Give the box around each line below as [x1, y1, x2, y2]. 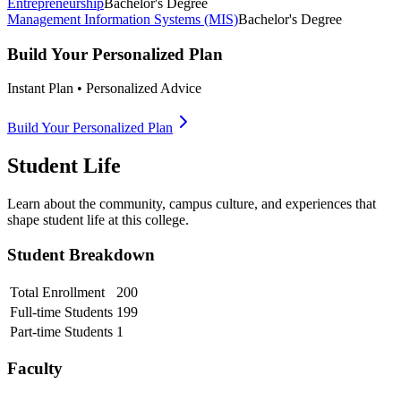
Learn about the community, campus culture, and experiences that [7, 196, 376, 212]
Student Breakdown [7, 244, 155, 264]
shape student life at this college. [7, 212, 189, 228]
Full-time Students [10, 303, 113, 320]
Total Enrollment [10, 284, 105, 300]
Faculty [7, 359, 63, 379]
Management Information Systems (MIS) [7, 11, 238, 27]
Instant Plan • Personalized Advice [7, 81, 201, 97]
